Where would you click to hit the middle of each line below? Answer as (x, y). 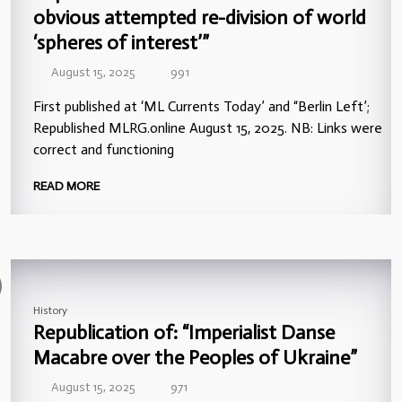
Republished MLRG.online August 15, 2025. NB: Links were (208, 127)
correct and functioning (104, 149)
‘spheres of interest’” (121, 42)
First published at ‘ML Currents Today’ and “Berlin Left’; (201, 106)
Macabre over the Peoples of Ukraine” (195, 357)
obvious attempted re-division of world (200, 17)
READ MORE (68, 186)
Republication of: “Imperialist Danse (184, 332)
